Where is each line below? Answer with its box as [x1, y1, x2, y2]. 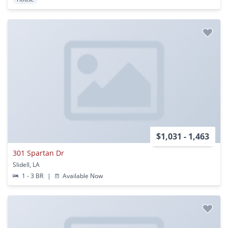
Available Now [61, 171, 103, 180]
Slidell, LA [13, 160, 40, 169]
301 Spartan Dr [13, 148, 64, 158]
